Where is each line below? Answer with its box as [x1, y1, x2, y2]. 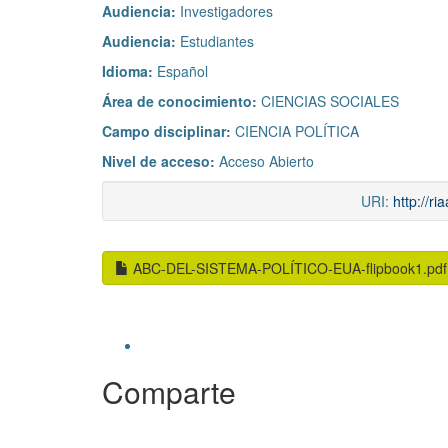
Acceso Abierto [219, 151, 314, 172]
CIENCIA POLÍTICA [235, 121, 359, 142]
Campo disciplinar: [102, 121, 235, 142]
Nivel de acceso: [102, 151, 219, 172]
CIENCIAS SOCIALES [261, 91, 399, 112]
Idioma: [102, 61, 157, 82]
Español [157, 61, 208, 82]
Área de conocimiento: [102, 91, 261, 112]
